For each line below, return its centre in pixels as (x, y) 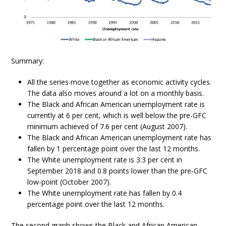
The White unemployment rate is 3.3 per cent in (105, 159)
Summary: (28, 61)
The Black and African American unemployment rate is (116, 104)
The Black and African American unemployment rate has (120, 137)
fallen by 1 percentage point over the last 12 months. (114, 148)
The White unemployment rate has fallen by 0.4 (105, 193)
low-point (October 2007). (69, 182)
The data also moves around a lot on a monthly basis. (116, 93)
